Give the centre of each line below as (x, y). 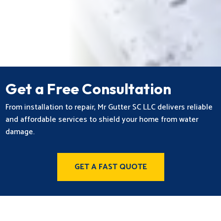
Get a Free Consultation (89, 89)
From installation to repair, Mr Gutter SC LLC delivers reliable (109, 107)
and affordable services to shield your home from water (102, 119)
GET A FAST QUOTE (110, 167)
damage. (20, 132)
